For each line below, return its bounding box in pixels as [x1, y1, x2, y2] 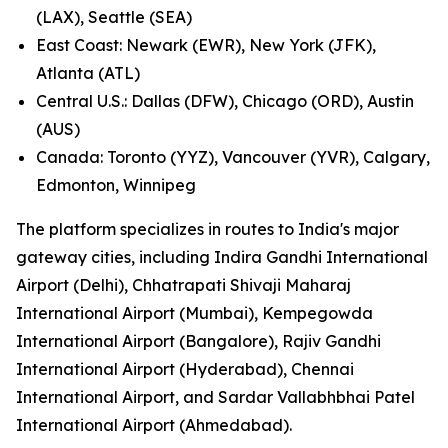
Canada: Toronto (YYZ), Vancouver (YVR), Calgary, [36, 147, 430, 167]
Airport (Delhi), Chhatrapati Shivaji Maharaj [16, 275, 351, 295]
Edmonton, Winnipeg [36, 175, 196, 195]
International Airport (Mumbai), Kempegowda [16, 303, 373, 323]
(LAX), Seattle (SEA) [36, 7, 192, 27]
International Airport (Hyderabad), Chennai [16, 359, 354, 379]
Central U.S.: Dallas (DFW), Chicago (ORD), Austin [36, 91, 414, 111]
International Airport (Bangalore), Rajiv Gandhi [16, 331, 381, 351]
